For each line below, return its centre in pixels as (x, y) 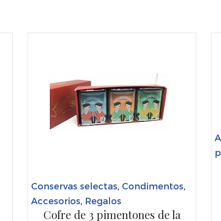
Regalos (103, 200)
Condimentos (152, 185)
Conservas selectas (74, 185)
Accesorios (55, 200)
